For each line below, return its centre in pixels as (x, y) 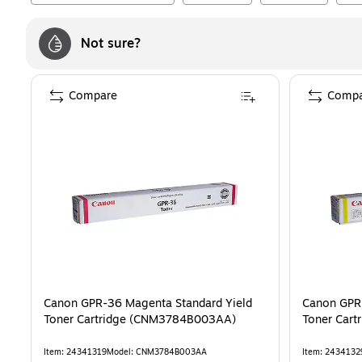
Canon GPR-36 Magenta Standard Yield (148, 303)
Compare (93, 96)
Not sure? (111, 44)
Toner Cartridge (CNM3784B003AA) (140, 320)
